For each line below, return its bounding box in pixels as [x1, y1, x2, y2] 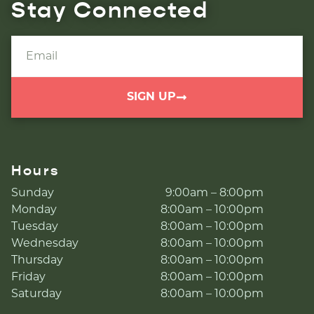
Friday [11, 272, 46, 283]
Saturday [11, 289, 62, 300]
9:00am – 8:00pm [165, 188, 264, 199]
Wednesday [11, 238, 78, 250]
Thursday [11, 255, 63, 266]
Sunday [11, 188, 54, 199]
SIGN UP [127, 92, 176, 103]
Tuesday [11, 221, 58, 233]
